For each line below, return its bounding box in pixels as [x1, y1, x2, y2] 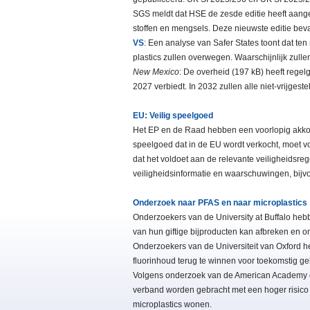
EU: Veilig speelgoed [133, 111, 213, 121]
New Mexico [133, 67, 179, 77]
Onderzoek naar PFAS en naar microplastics [133, 198, 307, 208]
